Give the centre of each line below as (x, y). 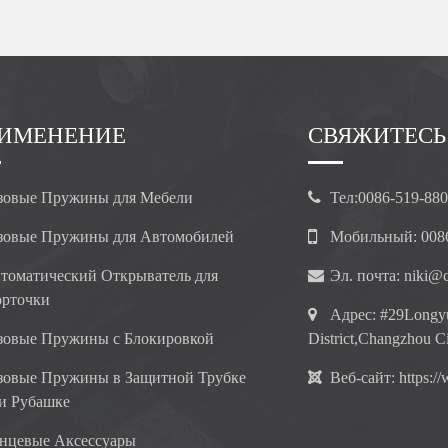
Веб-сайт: (364, 377)
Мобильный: (375, 236)
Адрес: (355, 314)
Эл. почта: (367, 275)
